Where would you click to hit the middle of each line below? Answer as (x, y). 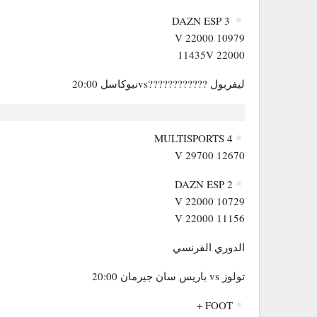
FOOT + (219, 305)
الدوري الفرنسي (209, 247)
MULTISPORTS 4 (193, 138)
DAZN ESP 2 (203, 184)
